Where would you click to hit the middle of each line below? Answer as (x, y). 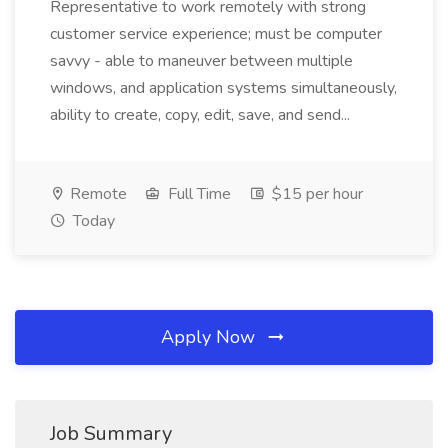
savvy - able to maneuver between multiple (201, 61)
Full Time (197, 194)
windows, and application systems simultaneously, (223, 88)
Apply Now (210, 337)
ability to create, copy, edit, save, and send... (202, 115)
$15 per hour (315, 194)
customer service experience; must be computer (216, 34)
